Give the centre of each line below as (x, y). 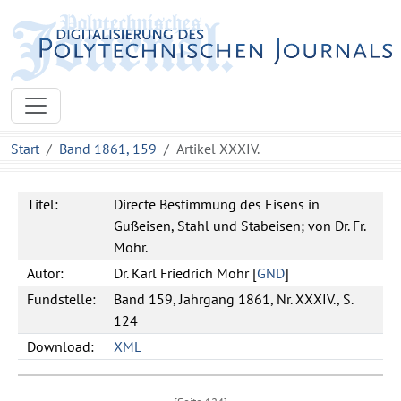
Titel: (43, 204)
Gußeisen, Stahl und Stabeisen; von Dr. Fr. (240, 226)
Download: (60, 346)
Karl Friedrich (172, 273)
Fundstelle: (61, 299)
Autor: (45, 273)
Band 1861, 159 (108, 149)
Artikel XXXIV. (218, 149)
